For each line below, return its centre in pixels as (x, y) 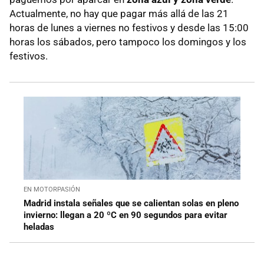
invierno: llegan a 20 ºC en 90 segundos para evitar (126, 215)
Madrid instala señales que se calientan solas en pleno (131, 204)
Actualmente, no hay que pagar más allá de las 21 (119, 14)
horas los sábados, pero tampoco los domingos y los (128, 42)
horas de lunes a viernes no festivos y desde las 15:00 (129, 28)
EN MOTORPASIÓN (52, 190)
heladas (39, 227)
